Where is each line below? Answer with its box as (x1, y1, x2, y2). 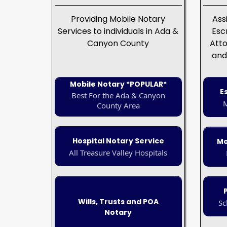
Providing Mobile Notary (71, 13, 166, 25)
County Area (96, 100, 140, 111)
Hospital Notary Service (72, 136, 164, 146)
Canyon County (87, 37, 149, 50)
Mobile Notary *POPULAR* (69, 79, 167, 90)
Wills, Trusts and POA (78, 197, 159, 207)
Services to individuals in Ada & (58, 25, 179, 37)
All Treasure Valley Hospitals (69, 147, 168, 158)
